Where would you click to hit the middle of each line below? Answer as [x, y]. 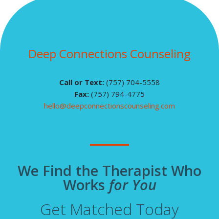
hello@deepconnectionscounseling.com [109, 106]
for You [131, 185]
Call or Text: [83, 82]
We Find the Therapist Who [109, 171]
